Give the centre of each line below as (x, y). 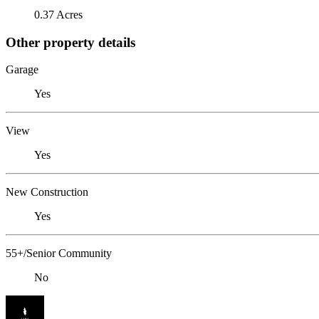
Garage (22, 70)
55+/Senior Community (59, 253)
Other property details (70, 42)
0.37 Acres (58, 14)
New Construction (47, 192)
